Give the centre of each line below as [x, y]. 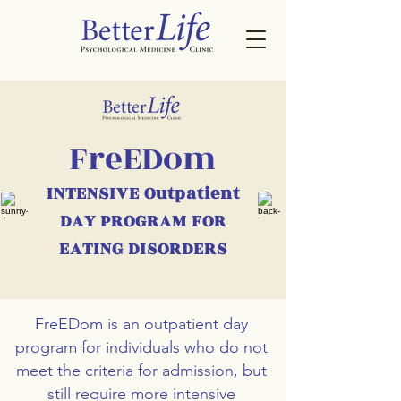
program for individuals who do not [141, 347]
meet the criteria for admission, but [141, 371]
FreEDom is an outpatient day [141, 324]
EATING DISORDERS [143, 249]
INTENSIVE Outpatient [143, 193]
